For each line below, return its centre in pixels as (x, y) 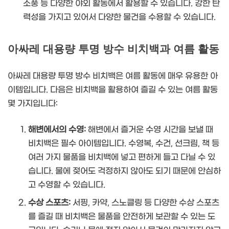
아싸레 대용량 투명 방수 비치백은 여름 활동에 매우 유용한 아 (113, 76)
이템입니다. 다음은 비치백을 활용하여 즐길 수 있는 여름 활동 (113, 90)
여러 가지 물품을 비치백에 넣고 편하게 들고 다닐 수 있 (122, 157)
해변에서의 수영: (57, 130)
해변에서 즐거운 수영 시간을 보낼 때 (150, 130)
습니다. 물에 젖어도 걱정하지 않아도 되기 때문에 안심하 (124, 171)
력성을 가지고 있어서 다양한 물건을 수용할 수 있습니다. (119, 17)
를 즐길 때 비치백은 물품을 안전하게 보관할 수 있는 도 (122, 217)
